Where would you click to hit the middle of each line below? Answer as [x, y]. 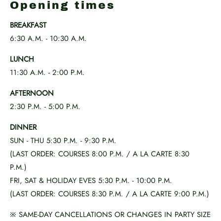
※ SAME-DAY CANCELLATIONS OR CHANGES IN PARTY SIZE [110, 215]
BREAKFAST [28, 25]
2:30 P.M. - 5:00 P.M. [45, 107]
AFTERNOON [32, 93]
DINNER [23, 127]
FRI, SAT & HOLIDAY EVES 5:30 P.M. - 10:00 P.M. [93, 181]
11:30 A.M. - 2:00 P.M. [47, 73]
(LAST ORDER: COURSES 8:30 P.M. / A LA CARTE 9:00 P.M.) [110, 194]
